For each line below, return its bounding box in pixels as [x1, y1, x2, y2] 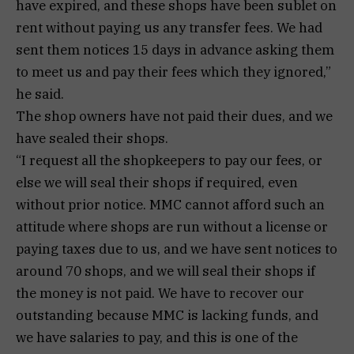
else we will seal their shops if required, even [16, 174, 298, 192]
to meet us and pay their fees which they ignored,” [16, 63, 331, 81]
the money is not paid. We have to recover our [16, 284, 304, 303]
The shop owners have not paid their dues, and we [16, 107, 333, 126]
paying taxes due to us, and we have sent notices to [16, 240, 337, 258]
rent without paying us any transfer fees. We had [16, 19, 322, 37]
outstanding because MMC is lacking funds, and [16, 307, 318, 325]
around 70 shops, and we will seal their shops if [16, 262, 315, 281]
